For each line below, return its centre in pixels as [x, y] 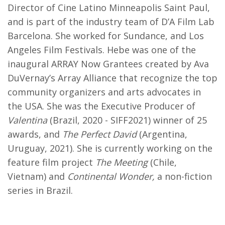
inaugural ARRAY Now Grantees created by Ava [108, 64]
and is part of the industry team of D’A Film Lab [111, 22]
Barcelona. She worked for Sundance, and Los [106, 36]
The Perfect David [99, 134]
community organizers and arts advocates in [104, 92]
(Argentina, [162, 134]
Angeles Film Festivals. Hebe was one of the [102, 50]
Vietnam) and [37, 177]
